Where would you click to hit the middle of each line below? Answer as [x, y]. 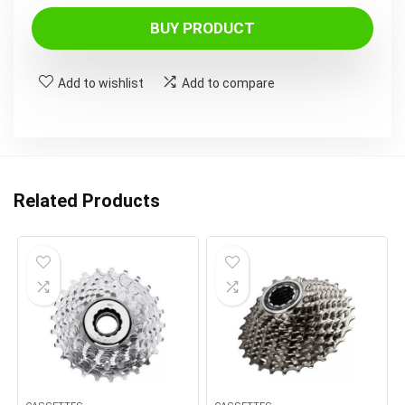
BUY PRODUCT [202, 28]
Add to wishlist [101, 83]
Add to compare [228, 83]
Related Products [87, 201]
